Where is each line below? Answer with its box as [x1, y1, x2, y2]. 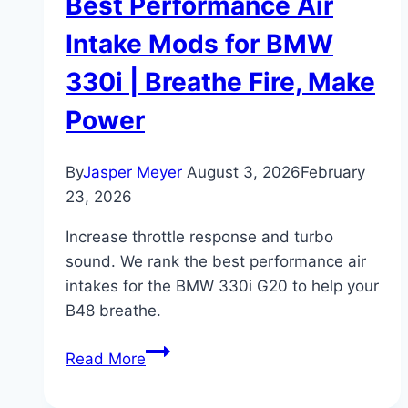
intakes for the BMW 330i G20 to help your [66, 276, 379, 295]
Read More [66, 349, 146, 368]
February [301, 162, 365, 181]
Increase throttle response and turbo [66, 227, 333, 246]
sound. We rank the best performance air [66, 251, 366, 270]
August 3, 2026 [187, 162, 301, 181]
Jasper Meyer [83, 162, 182, 181]
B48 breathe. [66, 301, 161, 320]
